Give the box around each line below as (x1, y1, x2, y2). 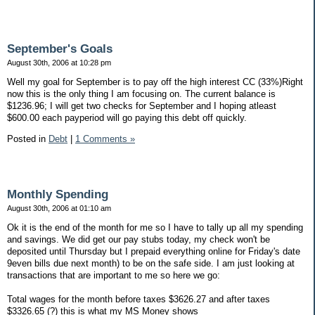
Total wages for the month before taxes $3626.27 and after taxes (7, 293, 270, 304)
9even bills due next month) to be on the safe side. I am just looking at (7, 257, 295, 269)
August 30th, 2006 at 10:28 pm (7, 58, 111, 67)
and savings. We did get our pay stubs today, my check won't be (7, 233, 270, 245)
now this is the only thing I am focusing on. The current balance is (7, 89, 276, 100)
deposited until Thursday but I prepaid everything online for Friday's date (7, 245, 300, 257)
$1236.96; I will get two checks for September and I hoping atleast (7, 101, 276, 112)
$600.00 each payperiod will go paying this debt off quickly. (7, 112, 247, 124)
